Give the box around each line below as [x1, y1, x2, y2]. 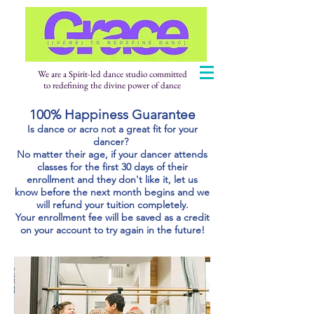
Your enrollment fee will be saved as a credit [15, 211, 210, 224]
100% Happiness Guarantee [29, 107, 196, 123]
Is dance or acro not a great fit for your [27, 123, 198, 135]
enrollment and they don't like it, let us [27, 173, 198, 186]
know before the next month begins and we [15, 186, 210, 198]
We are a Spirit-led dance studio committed [37, 68, 187, 80]
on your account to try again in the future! [20, 224, 205, 236]
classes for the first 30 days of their [36, 161, 188, 173]
